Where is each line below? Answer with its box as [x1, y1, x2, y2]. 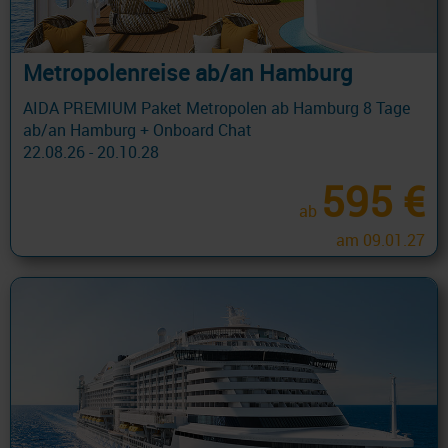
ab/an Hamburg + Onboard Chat [23, 119, 252, 142]
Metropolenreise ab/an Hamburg [23, 58, 353, 88]
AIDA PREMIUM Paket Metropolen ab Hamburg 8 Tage [23, 97, 410, 120]
